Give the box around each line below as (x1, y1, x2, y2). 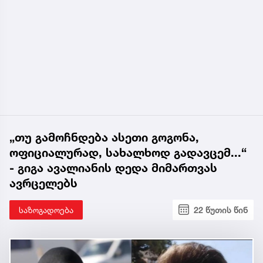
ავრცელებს (9, 176, 77, 190)
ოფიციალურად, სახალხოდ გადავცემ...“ (9, 145, 247, 160)
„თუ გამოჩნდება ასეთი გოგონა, (9, 130, 199, 144)
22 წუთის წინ (194, 204, 248, 215)
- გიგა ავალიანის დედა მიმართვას (9, 160, 217, 175)
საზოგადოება (19, 204, 73, 215)
